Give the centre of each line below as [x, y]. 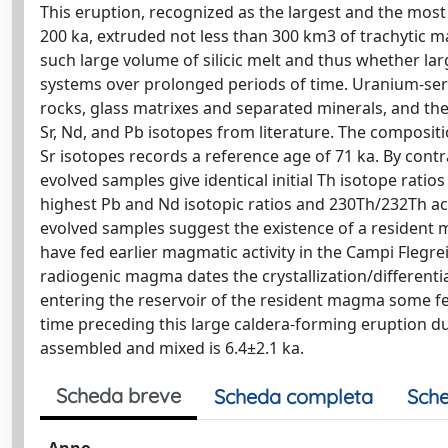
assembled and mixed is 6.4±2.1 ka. [172, 348]
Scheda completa [293, 396]
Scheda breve [118, 395]
